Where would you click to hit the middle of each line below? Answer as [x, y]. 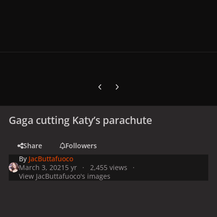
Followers [81, 145]
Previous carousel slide [128, 83]
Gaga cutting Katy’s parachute [81, 120]
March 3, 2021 [42, 167]
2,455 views [108, 167]
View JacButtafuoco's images [65, 176]
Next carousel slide [139, 83]
